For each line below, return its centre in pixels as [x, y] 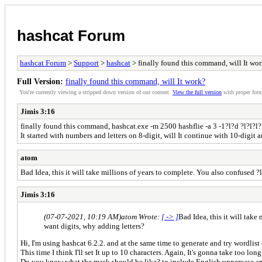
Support [86, 63]
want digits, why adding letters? [94, 226]
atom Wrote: [141, 216]
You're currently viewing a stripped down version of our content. [96, 92]
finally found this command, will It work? [135, 81]
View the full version [197, 92]
